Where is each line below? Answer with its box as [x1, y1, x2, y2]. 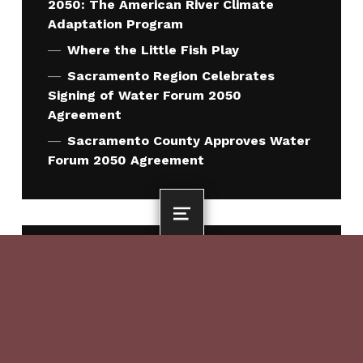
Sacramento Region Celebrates [66, 67, 275, 83]
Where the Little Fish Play [66, 41, 239, 58]
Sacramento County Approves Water [66, 132, 310, 148]
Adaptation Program [47, 15, 183, 32]
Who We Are [60, 291, 133, 305]
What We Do [60, 323, 134, 338]
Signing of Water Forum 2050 [47, 87, 241, 103]
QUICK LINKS [47, 250, 122, 263]
